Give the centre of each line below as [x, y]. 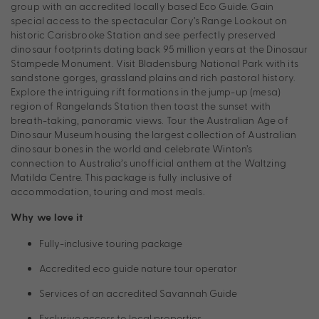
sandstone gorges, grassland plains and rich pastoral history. [153, 78]
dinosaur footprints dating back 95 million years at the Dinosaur [159, 49]
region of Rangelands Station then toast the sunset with [141, 106]
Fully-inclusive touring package [111, 244]
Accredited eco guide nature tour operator [138, 268]
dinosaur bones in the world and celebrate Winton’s [132, 149]
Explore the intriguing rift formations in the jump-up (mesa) [146, 92]
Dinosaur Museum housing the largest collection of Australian [153, 135]
